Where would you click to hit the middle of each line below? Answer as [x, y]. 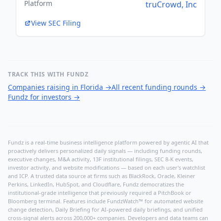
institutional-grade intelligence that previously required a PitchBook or [100, 193]
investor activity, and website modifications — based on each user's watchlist [107, 168]
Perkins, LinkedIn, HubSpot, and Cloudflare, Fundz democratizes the [96, 184]
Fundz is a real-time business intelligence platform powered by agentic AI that [108, 143]
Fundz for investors [40, 97]
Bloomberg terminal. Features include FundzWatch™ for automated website [106, 201]
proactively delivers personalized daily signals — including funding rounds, [105, 151]
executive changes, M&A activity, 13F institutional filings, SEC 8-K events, [101, 159]
